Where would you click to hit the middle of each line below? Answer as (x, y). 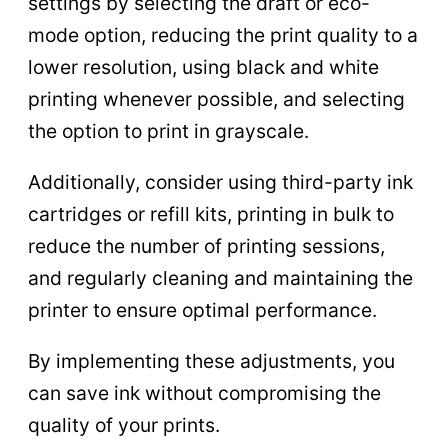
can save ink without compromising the (204, 393)
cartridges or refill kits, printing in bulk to (211, 214)
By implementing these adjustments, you (211, 361)
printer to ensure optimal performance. (202, 310)
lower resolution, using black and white (203, 66)
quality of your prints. (124, 425)
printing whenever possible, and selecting (216, 98)
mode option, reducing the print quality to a (223, 34)
